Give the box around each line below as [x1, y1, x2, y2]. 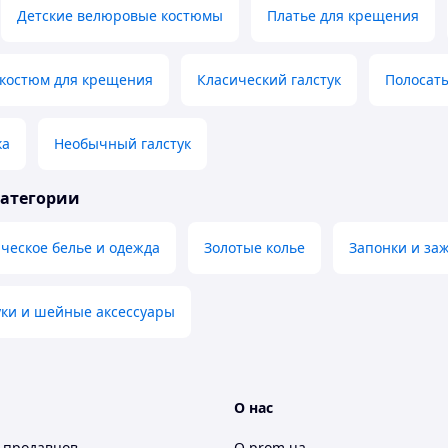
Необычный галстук [54, 134, 191, 154]
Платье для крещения [267, 6, 419, 26]
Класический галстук [197, 70, 341, 90]
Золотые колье [204, 238, 305, 258]
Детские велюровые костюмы [17, 6, 223, 26]
